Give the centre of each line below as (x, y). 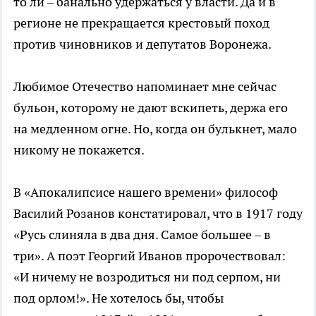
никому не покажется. (79, 150)
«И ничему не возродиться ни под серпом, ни (147, 277)
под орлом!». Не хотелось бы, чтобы (119, 298)
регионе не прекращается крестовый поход (141, 23)
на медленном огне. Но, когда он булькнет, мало (155, 129)
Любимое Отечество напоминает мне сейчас (145, 86)
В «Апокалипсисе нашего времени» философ (146, 192)
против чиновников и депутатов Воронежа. (142, 44)
